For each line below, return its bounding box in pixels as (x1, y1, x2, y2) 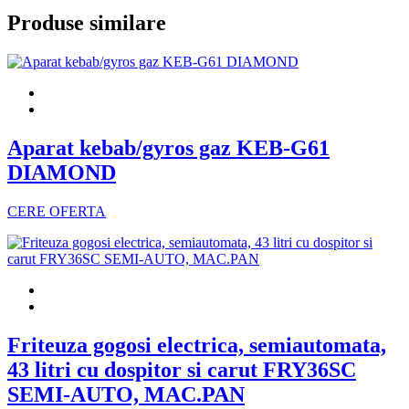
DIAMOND (7, 160, 116, 184)
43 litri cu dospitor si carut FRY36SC (7, 357, 356, 382)
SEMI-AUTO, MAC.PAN (7, 382, 245, 406)
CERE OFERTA (7, 203, 106, 219)
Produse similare (7, 11, 166, 36)
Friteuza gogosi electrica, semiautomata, (7, 332, 386, 357)
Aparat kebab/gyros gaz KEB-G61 (7, 135, 330, 160)
